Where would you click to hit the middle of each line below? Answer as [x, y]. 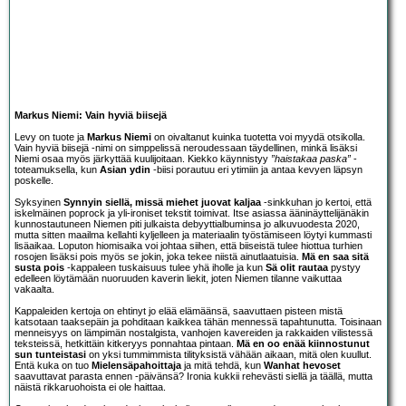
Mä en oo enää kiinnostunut [303, 343]
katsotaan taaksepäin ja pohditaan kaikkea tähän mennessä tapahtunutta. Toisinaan [198, 321]
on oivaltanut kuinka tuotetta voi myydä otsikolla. [258, 136]
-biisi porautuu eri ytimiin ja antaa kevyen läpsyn [256, 169]
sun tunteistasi [50, 354]
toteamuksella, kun [57, 169]
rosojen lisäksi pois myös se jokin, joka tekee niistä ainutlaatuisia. [158, 256]
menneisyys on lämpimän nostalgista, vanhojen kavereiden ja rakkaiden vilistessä [193, 332]
